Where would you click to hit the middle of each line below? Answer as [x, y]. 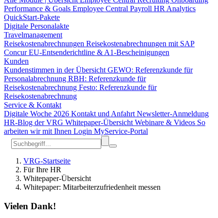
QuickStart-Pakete [32, 17]
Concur [16, 52]
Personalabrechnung [36, 79]
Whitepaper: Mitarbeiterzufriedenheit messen [92, 187]
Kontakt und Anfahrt [104, 114]
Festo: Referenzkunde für [118, 87]
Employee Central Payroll [113, 9]
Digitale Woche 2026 [37, 114]
